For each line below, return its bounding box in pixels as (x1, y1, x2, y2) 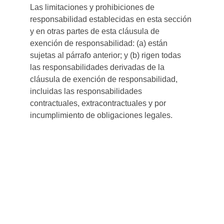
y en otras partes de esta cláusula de (30, 27, 161, 35)
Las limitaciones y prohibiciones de (30, 3, 156, 11)
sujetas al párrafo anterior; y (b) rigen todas (30, 51, 183, 59)
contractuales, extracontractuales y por (30, 99, 168, 107)
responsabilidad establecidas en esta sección (30, 15, 193, 23)
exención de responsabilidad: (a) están (30, 39, 169, 47)
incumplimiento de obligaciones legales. (30, 111, 172, 119)
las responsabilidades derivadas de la (30, 63, 166, 71)
